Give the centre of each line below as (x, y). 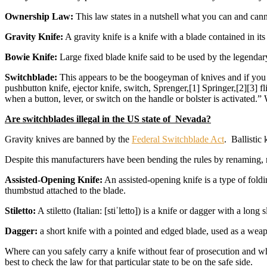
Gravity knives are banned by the (68, 139)
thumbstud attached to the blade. (65, 191)
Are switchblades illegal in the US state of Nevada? (108, 119)
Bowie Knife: (31, 57)
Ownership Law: (39, 17)
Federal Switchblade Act (178, 139)
